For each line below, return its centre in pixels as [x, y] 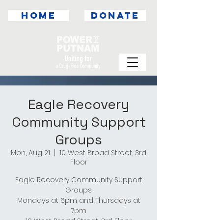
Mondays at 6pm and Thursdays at [79, 200]
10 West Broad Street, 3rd [103, 153]
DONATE [115, 15]
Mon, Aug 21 [30, 153]
